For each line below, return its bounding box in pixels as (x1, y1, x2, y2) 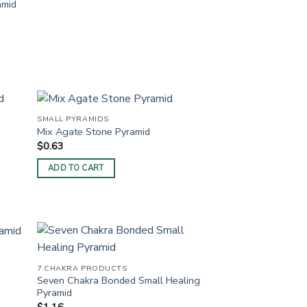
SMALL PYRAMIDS (37, 113, 109, 124)
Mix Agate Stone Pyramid (37, 125, 151, 139)
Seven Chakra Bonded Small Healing (37, 273, 201, 288)
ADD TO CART (47, 162, 104, 174)
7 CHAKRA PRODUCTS (37, 262, 127, 273)
